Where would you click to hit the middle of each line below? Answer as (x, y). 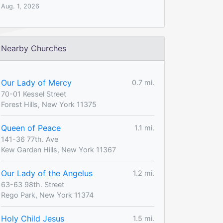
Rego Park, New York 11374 (47, 195)
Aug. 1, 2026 (20, 6)
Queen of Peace (31, 128)
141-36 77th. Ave (30, 139)
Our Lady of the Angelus (47, 173)
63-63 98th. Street (33, 184)
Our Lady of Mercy (36, 82)
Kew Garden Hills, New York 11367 (58, 149)
